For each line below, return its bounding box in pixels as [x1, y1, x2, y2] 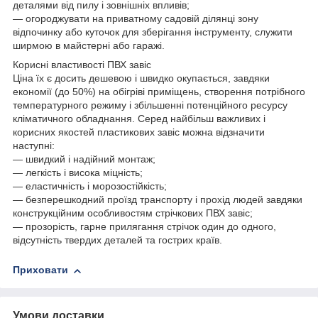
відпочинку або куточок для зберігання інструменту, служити [13, 26, 292, 38]
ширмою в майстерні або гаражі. [13, 40, 165, 52]
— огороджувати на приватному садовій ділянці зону [13, 13, 258, 25]
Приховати [13, 264, 68, 276]
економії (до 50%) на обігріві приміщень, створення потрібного [13, 86, 305, 98]
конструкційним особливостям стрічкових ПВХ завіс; [13, 207, 253, 219]
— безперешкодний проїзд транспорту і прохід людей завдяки [13, 194, 302, 206]
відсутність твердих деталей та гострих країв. [13, 234, 222, 246]
